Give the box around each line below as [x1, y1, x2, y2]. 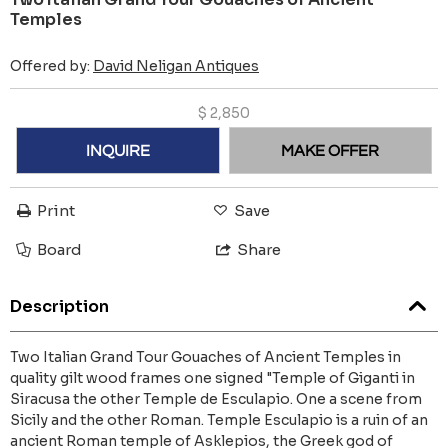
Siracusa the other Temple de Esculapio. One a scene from [10, 389, 422, 408]
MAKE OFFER [281, 142, 380, 159]
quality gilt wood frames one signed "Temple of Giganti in [10, 368, 415, 387]
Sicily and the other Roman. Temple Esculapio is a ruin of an [10, 410, 428, 429]
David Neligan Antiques [93, 57, 259, 76]
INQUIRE [85, 142, 150, 159]
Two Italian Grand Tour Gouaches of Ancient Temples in [10, 347, 401, 366]
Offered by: [10, 57, 93, 76]
